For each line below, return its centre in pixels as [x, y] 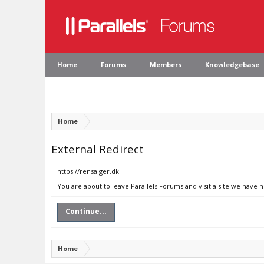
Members [166, 65]
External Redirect [98, 149]
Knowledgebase [232, 65]
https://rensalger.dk [88, 171]
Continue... [86, 211]
